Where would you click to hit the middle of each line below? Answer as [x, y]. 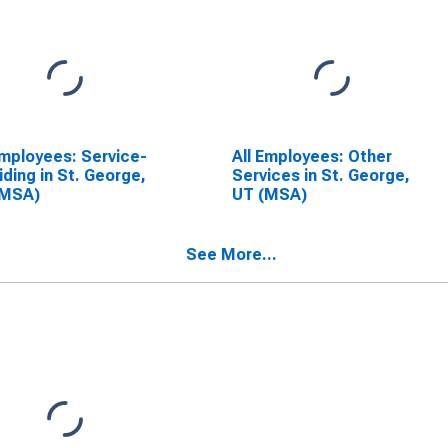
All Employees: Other [311, 156]
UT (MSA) [269, 194]
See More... [231, 254]
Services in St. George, [320, 175]
